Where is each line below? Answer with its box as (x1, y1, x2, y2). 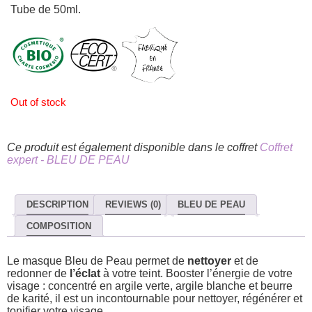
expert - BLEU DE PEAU (7, 153, 130, 166)
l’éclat (70, 267, 100, 280)
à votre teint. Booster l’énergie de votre (100, 267, 292, 280)
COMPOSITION (26, 220, 91, 231)
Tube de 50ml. (10, 3, 81, 15)
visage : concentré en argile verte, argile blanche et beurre (7, 280, 292, 292)
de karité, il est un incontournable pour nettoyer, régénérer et (7, 292, 302, 305)
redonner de (7, 267, 70, 280)
